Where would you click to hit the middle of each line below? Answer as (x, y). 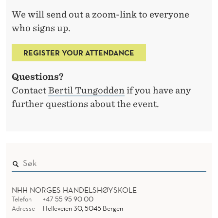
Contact (30, 90)
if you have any (158, 90)
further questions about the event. (85, 104)
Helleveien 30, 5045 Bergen (83, 208)
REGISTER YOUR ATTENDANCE (79, 52)
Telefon (22, 199)
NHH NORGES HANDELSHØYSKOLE (74, 190)
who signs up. (41, 28)
